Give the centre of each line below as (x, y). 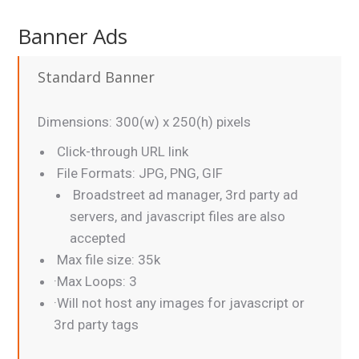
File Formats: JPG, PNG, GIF (139, 173)
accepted (98, 238)
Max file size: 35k (107, 260)
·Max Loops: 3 (96, 282)
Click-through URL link (121, 152)
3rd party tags (97, 325)
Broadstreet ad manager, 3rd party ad (184, 195)
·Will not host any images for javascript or (179, 303)
